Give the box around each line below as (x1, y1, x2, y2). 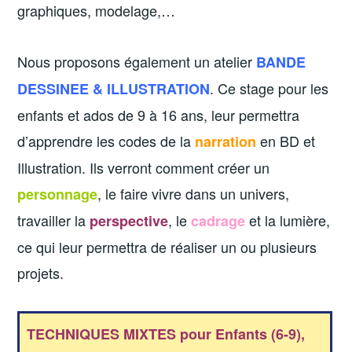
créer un (218, 156, 270, 178)
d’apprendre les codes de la (17, 130, 196, 151)
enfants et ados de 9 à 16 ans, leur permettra (17, 104, 300, 125)
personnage (17, 183, 98, 204)
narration (195, 130, 257, 152)
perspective (90, 210, 169, 231)
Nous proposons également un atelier (17, 50, 257, 71)
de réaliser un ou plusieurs (151, 236, 317, 257)
